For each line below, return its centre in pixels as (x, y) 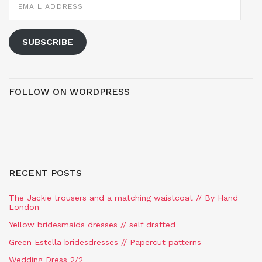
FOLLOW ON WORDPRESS (69, 91)
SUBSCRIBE (47, 42)
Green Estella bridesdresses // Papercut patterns (105, 242)
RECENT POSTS (45, 173)
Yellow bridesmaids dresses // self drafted (92, 224)
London (24, 207)
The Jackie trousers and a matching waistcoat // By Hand (123, 197)
